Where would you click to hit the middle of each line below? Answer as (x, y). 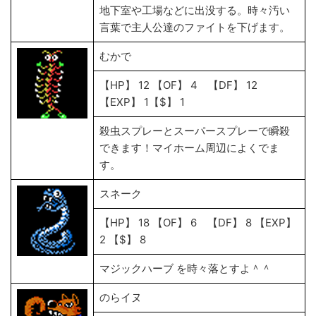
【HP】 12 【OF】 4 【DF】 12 (178, 85)
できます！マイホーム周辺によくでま (189, 148)
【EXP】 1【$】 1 (142, 102)
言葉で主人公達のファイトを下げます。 (195, 27)
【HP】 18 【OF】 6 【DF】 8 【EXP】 (198, 223)
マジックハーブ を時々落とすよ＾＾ (186, 268)
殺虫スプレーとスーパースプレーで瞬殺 (195, 131)
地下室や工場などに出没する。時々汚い (195, 10)
